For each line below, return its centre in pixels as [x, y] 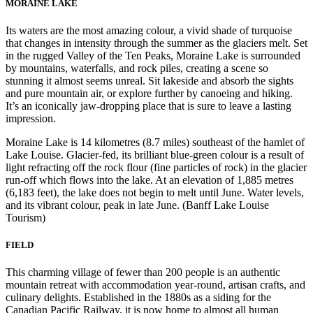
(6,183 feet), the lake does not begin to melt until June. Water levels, [155, 192]
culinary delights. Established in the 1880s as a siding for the [138, 298]
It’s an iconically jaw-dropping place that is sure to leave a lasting [148, 105]
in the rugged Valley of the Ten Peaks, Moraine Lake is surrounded [153, 55]
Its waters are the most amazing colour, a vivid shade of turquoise [149, 30]
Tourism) [26, 217]
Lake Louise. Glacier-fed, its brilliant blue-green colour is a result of [155, 154]
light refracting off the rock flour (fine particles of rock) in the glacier [156, 167]
